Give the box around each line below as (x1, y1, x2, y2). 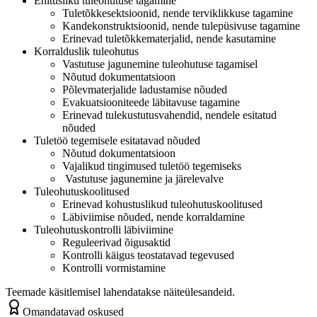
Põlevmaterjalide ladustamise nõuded (62, 83, 227, 96)
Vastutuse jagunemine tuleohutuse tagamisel (62, 57, 258, 70)
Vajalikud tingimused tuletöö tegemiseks (62, 159, 241, 172)
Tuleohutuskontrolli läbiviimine (34, 223, 173, 236)
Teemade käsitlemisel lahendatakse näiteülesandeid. (6, 285, 235, 298)
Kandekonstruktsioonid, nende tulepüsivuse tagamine (62, 19, 300, 32)
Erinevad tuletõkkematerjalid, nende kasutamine (62, 32, 276, 45)
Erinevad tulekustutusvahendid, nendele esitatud (62, 108, 277, 121)
